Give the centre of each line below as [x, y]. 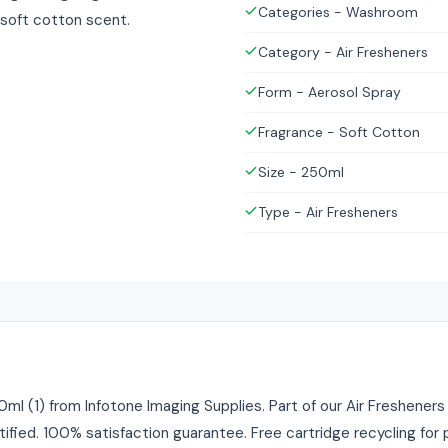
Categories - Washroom [338, 12]
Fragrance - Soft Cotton [339, 132]
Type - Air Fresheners [328, 212]
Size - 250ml [301, 172]
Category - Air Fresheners [343, 52]
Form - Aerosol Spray [329, 92]
